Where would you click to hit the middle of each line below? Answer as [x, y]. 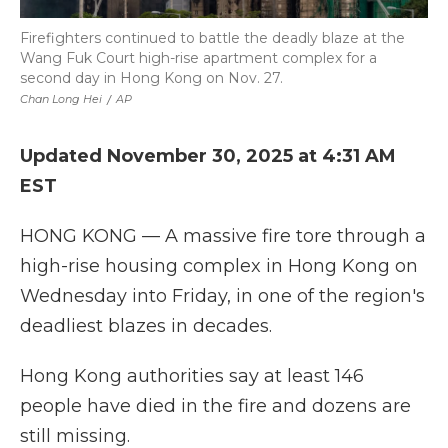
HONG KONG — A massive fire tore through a [223, 236]
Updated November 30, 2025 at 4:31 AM [208, 156]
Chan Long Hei [61, 99]
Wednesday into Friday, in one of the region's [222, 296]
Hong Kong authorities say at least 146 [192, 376]
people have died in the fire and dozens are [215, 406]
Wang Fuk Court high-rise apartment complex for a [198, 58]
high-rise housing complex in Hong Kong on [219, 266]
